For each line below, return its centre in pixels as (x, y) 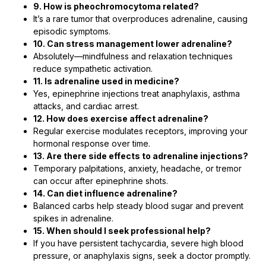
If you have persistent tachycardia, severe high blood (138, 243)
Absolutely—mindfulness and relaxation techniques (133, 56)
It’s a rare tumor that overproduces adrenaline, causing (140, 19)
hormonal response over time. (92, 143)
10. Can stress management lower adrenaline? (133, 44)
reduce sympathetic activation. (93, 69)
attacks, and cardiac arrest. (86, 106)
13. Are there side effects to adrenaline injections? (141, 156)
